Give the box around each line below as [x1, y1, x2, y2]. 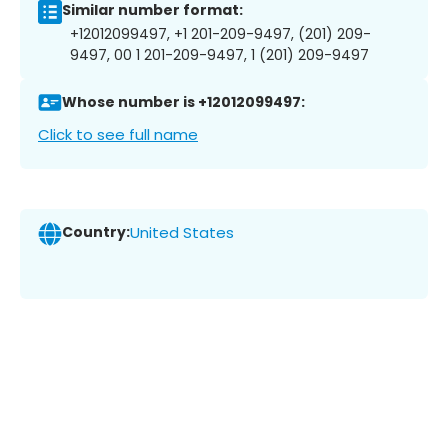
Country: [62, 222, 130, 243]
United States [130, 222, 234, 244]
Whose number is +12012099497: [62, 92, 305, 113]
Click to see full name [38, 123, 198, 145]
